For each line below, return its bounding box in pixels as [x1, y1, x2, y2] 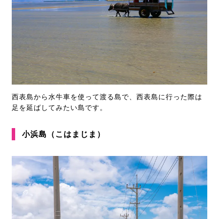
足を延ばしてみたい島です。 [12, 104, 107, 111]
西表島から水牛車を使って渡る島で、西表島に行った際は [12, 93, 202, 101]
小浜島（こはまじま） [22, 130, 105, 138]
